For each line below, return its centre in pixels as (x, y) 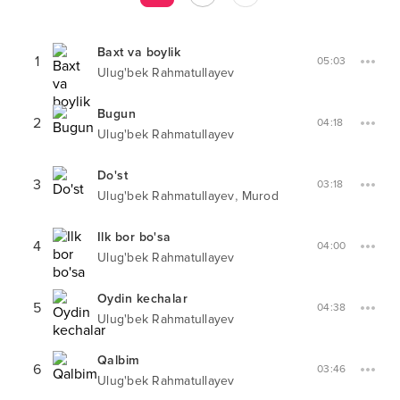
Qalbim (119, 360)
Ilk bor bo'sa (134, 237)
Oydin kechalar (143, 299)
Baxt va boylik (139, 52)
